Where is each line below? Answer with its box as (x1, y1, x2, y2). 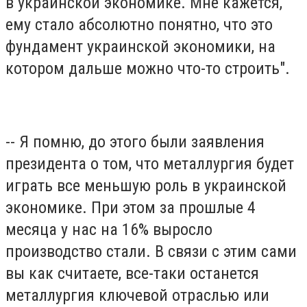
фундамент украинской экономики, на (5, 36, 275, 56)
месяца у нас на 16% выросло (5, 220, 212, 240)
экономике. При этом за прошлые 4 (5, 198, 256, 218)
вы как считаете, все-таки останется (5, 264, 259, 284)
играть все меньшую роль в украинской (5, 176, 286, 196)
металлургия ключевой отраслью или (5, 286, 269, 306)
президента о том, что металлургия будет (5, 154, 294, 174)
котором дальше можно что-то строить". (5, 58, 290, 78)
